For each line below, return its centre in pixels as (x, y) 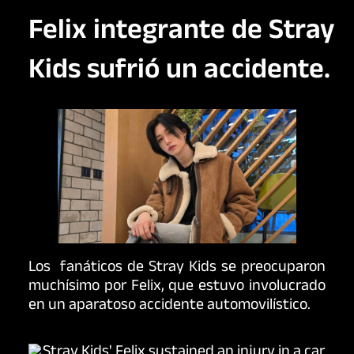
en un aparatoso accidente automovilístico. (169, 306)
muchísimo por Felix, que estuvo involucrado (177, 287)
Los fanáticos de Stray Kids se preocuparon (177, 268)
